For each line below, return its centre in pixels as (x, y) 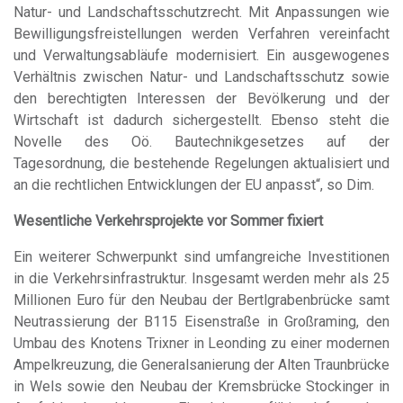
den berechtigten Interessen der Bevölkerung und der (201, 98)
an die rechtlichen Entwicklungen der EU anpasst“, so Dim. (194, 184)
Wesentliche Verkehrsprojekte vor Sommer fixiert (168, 220)
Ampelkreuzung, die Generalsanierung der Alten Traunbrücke (201, 364)
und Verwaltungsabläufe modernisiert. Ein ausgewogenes (201, 55)
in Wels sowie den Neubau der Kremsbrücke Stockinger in (201, 386)
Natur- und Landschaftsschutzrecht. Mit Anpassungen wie (201, 12)
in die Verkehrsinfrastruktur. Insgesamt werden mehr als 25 (201, 278)
